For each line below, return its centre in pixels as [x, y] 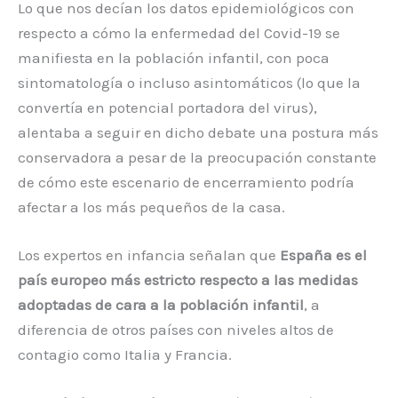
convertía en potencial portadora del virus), [167, 107]
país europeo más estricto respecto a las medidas [188, 279]
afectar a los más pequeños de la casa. [151, 207]
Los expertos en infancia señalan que [149, 255]
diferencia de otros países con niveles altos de [176, 329]
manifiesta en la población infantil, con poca [174, 57]
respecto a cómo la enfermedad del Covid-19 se [179, 32]
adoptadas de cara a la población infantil [161, 304]
